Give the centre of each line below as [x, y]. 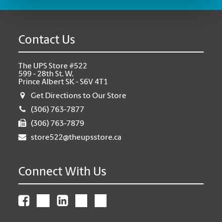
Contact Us [47, 41]
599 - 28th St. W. [46, 74]
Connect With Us [63, 172]
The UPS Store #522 [53, 66]
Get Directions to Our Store [79, 96]
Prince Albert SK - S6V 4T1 [63, 82]
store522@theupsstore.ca [76, 138]
